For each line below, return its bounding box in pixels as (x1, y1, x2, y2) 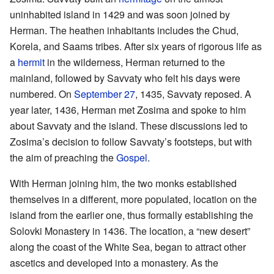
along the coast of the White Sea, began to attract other (10, 240, 246, 254)
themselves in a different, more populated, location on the (10, 192, 257, 207)
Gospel (116, 150, 147, 165)
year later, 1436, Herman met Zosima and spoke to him (10, 103, 246, 117)
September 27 (74, 87, 135, 102)
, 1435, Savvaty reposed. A (135, 87, 251, 102)
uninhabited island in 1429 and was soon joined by (10, 7, 230, 22)
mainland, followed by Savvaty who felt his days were (10, 71, 240, 86)
